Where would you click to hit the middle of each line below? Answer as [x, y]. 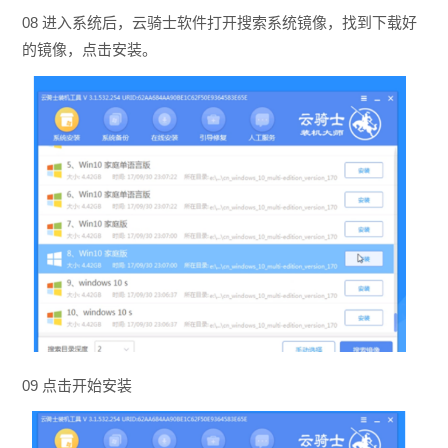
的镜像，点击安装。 [89, 49]
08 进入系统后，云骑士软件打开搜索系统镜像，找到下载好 [219, 22]
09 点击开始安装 [76, 386]
